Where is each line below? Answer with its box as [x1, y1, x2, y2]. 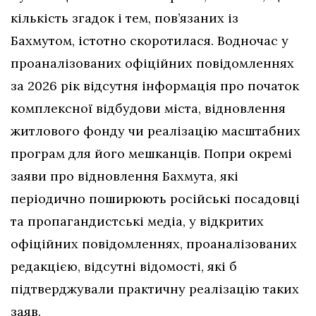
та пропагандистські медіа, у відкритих [11, 212, 264, 229]
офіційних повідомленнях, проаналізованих [11, 235, 297, 252]
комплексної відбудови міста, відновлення [11, 99, 286, 116]
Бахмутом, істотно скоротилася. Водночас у [11, 32, 288, 49]
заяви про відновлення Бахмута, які [11, 167, 238, 184]
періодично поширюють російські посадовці [11, 190, 300, 207]
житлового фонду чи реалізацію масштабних [11, 122, 300, 139]
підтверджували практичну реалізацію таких [11, 280, 299, 297]
